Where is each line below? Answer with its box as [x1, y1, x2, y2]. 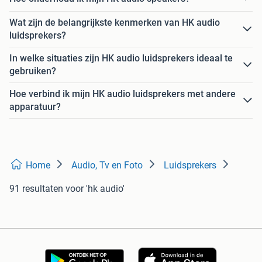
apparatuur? [9, 101, 61, 113]
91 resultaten [9, 183, 63, 195]
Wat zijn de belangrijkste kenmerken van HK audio [9, 17, 220, 29]
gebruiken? [9, 65, 56, 77]
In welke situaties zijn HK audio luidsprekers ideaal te [9, 53, 233, 64]
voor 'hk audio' [65, 183, 125, 195]
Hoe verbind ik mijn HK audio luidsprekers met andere [9, 88, 236, 100]
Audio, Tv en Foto [71, 160, 143, 171]
